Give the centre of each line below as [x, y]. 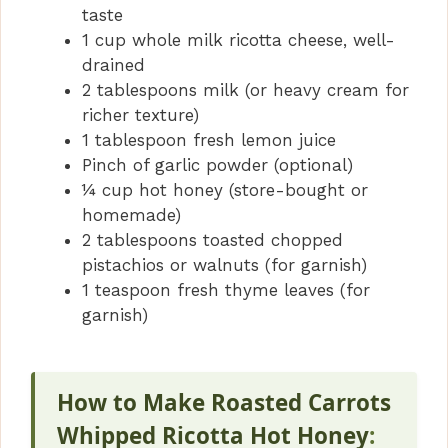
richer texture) [140, 114]
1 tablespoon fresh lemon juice [209, 139]
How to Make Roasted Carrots [224, 402]
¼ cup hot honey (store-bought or [225, 189]
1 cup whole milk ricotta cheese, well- [238, 39]
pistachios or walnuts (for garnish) [224, 264]
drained [113, 64]
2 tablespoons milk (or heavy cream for [245, 89]
